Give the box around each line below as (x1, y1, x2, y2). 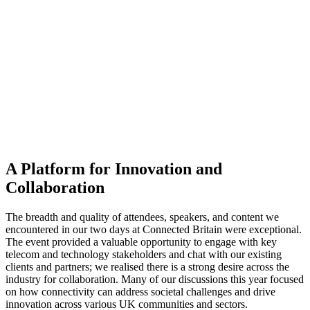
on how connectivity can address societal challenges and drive (6, 286, 275, 298)
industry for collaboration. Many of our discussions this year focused (6, 273, 304, 286)
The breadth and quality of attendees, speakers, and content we (6, 211, 279, 224)
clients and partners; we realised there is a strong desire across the (6, 261, 289, 273)
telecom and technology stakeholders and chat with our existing (6, 248, 282, 261)
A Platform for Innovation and (6, 160, 222, 179)
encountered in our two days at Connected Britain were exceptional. (6, 224, 302, 236)
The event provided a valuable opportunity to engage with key (6, 236, 277, 248)
